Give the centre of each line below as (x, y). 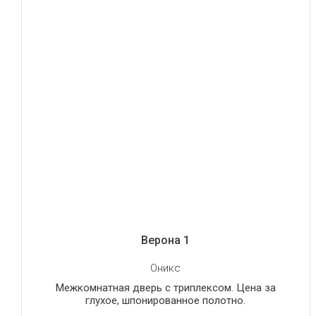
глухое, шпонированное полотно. (166, 300)
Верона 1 (166, 240)
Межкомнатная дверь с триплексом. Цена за (165, 287)
